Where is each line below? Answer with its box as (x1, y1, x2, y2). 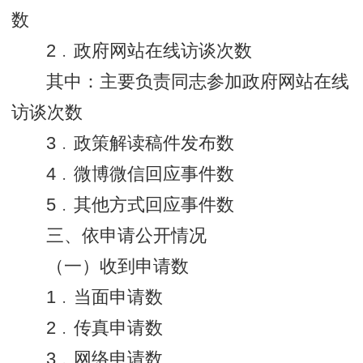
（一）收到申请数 (46, 257, 190, 277)
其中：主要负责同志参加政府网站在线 (46, 72, 350, 92)
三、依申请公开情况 (46, 226, 207, 246)
